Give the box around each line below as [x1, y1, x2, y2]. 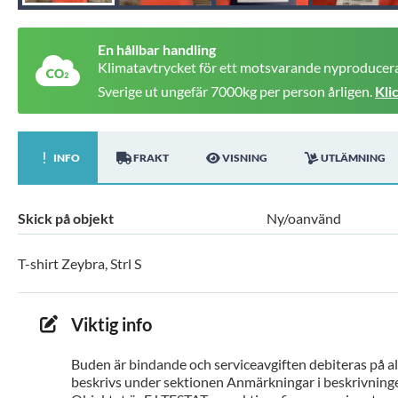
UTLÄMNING [321, 151, 386, 165]
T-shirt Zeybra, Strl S [18, 255, 141, 273]
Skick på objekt [18, 210, 114, 227]
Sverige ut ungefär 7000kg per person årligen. [98, 83, 375, 100]
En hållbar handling [98, 41, 216, 58]
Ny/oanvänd [267, 210, 341, 227]
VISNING [222, 151, 267, 165]
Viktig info [71, 314, 152, 336]
